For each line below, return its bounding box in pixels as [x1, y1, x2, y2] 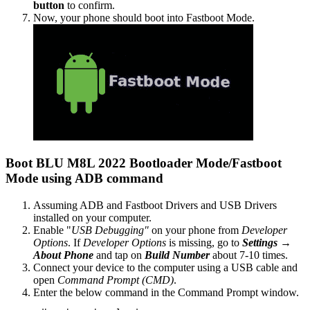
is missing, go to [166, 237, 242, 249]
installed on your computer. [33, 212, 152, 224]
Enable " [33, 224, 71, 237]
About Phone [33, 249, 93, 262]
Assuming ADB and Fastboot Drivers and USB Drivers [33, 199, 277, 212]
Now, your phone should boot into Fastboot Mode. [33, 11, 255, 24]
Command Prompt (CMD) [57, 274, 174, 286]
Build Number [145, 249, 210, 262]
